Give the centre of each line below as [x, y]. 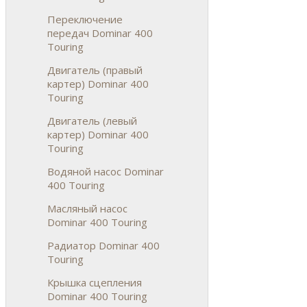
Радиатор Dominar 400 [103, 245]
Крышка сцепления [95, 282]
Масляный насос [87, 208]
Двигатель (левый [92, 120]
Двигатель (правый [95, 70]
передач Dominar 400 [100, 33]
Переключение [85, 19]
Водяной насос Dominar [106, 171]
